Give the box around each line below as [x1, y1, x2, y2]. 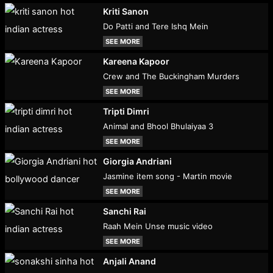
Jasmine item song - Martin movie [103, 171, 233, 182]
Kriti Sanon [103, 6, 149, 17]
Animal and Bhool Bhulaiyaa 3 [103, 121, 214, 132]
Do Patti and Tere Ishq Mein [103, 21, 209, 32]
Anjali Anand [103, 256, 157, 267]
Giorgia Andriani [103, 156, 172, 167]
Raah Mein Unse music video [103, 221, 213, 232]
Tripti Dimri [103, 106, 150, 117]
